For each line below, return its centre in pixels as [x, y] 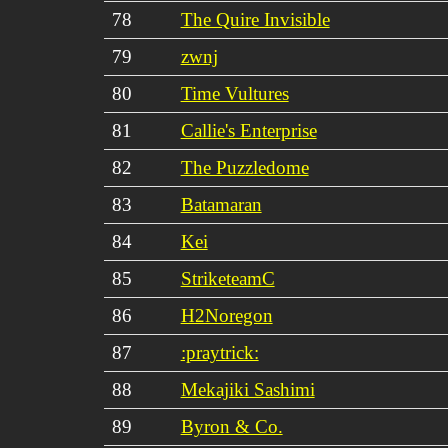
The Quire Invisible [255, 19]
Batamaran [221, 204]
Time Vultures [234, 93]
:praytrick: [219, 352]
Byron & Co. [231, 426]
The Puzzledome [244, 167]
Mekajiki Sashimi [247, 389]
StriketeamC [227, 278]
